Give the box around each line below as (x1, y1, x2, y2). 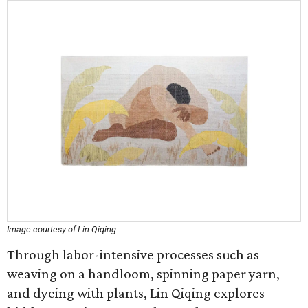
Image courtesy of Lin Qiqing (7, 224, 116, 234)
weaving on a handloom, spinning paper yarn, (7, 265, 280, 282)
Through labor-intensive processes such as (7, 246, 259, 263)
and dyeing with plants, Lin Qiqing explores (7, 285, 265, 301)
